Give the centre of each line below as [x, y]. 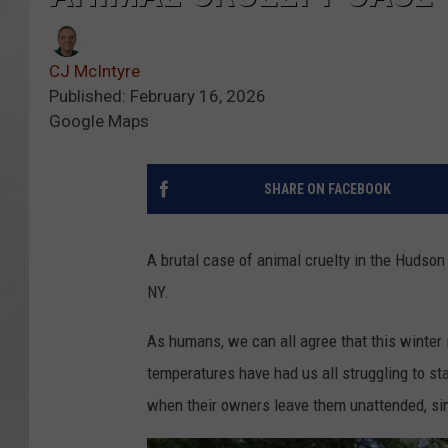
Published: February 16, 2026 [157, 96]
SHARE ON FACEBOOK [327, 189]
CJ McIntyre [94, 71]
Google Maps [99, 121]
